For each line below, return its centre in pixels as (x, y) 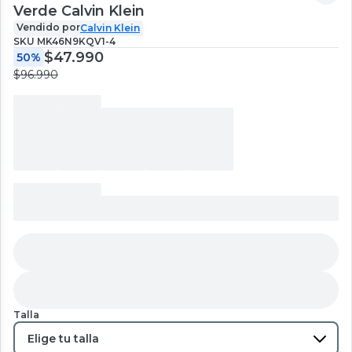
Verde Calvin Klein (79, 11)
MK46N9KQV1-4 (76, 41)
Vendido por (48, 27)
